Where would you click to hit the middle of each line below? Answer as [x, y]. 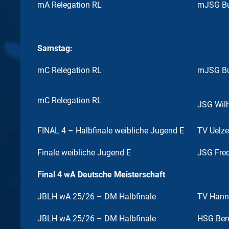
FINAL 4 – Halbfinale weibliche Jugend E [111, 131]
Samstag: [55, 48]
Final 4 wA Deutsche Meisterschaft [101, 175]
